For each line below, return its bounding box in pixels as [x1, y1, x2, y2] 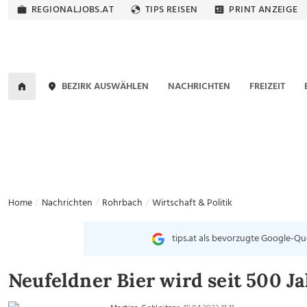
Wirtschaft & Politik [152, 195, 232, 211]
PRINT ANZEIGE [229, 2, 298, 18]
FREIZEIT [249, 78, 285, 95]
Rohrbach [102, 195, 143, 211]
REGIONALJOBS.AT [32, 2, 114, 18]
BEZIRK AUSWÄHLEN [62, 78, 149, 95]
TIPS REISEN [145, 2, 198, 18]
